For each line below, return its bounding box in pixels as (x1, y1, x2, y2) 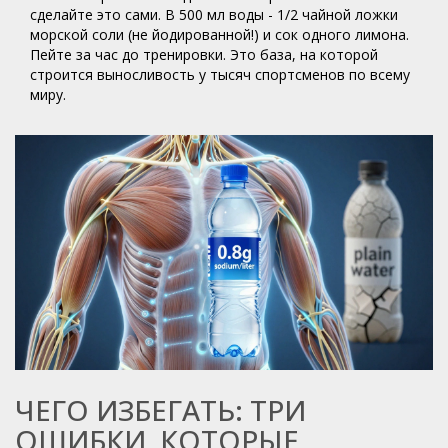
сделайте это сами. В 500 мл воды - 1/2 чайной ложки (30, 5, 398, 25)
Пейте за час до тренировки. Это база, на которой (30, 45, 378, 65)
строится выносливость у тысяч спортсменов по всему (30, 65, 410, 85)
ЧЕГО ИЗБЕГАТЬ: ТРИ (15, 391, 306, 430)
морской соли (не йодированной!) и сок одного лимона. (30, 25, 409, 45)
